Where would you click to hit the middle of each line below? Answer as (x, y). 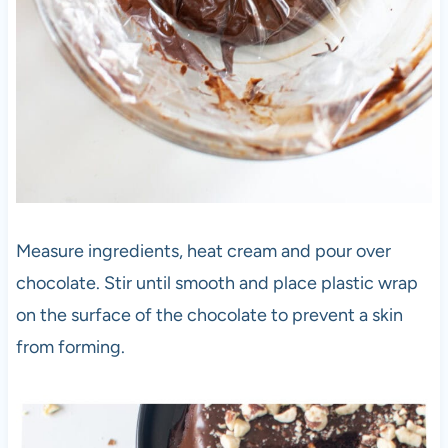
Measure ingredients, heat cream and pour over (203, 250)
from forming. (70, 346)
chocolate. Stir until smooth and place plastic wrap (216, 282)
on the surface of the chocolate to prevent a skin (209, 314)
